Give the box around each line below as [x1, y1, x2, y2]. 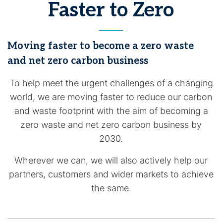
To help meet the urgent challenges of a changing [9, 78, 213, 88]
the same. [91, 183, 131, 193]
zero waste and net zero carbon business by [20, 119, 202, 130]
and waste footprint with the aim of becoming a [14, 106, 208, 116]
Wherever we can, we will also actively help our [14, 155, 208, 166]
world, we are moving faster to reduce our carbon [10, 92, 212, 102]
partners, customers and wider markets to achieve [8, 169, 214, 179]
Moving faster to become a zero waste [7, 40, 194, 52]
